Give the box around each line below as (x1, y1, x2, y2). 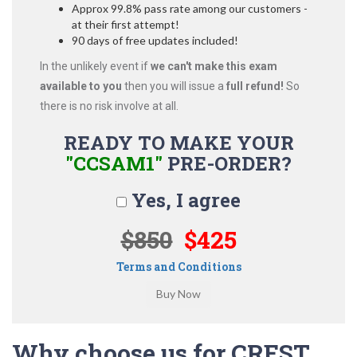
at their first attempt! (72, 18, 179, 31)
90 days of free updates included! (72, 33, 238, 47)
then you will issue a (122, 80, 226, 92)
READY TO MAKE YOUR (63, 130, 294, 155)
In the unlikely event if (40, 60, 151, 73)
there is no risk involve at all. (40, 100, 178, 112)
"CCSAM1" (65, 151, 163, 176)
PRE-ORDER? (163, 151, 292, 176)
